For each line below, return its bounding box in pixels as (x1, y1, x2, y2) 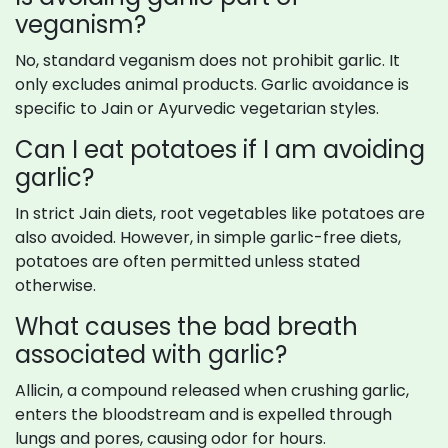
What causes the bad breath (15, 310, 358, 344)
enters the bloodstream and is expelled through (15, 403, 392, 427)
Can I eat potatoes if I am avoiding (15, 133, 425, 167)
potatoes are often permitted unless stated (15, 250, 360, 274)
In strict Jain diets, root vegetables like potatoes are (15, 202, 425, 226)
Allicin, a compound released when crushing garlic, (15, 379, 409, 403)
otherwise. (15, 274, 96, 298)
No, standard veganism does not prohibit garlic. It (15, 49, 400, 73)
